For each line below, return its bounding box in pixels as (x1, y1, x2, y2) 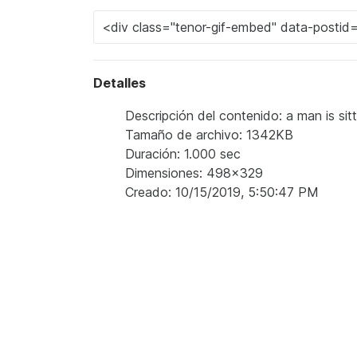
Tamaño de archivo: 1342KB (125, 127, 293, 143)
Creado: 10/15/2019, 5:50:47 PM (125, 184, 319, 200)
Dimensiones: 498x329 (125, 165, 263, 181)
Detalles (93, 75, 146, 91)
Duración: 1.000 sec (125, 146, 241, 162)
